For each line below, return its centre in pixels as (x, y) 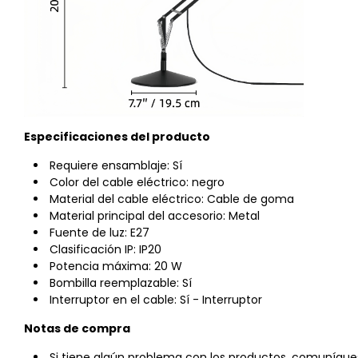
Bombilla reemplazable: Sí (121, 283)
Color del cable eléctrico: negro (137, 182)
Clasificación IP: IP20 (105, 249)
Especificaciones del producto (117, 137)
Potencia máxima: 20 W (116, 266)
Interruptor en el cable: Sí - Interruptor (156, 300)
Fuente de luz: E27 (99, 233)
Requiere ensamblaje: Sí (116, 165)
